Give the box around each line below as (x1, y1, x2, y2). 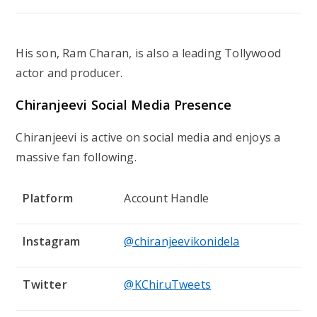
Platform (23, 190, 74, 207)
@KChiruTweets (124, 277, 212, 293)
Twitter (23, 277, 67, 293)
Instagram (23, 234, 81, 250)
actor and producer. (16, 65, 123, 81)
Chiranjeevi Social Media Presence (16, 96, 231, 114)
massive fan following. (16, 149, 137, 166)
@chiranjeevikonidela (124, 234, 240, 250)
